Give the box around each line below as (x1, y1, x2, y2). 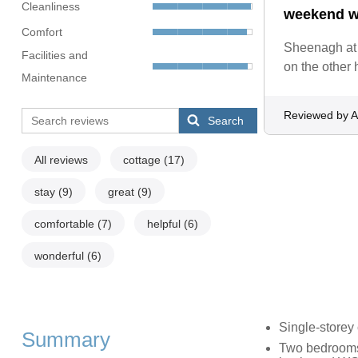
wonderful (34, 249, 87, 263)
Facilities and (21, 49, 88, 62)
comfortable (34, 217, 97, 231)
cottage (122, 153, 164, 167)
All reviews (34, 153, 88, 167)
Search (208, 114, 245, 128)
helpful (146, 217, 184, 231)
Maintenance (21, 71, 87, 85)
